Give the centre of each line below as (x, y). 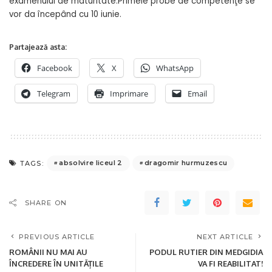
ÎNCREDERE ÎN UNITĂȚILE (56, 263)
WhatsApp (175, 68)
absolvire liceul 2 (91, 163)
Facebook (55, 68)
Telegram (54, 93)
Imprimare (129, 93)
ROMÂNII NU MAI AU (48, 252)
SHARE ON (46, 202)
